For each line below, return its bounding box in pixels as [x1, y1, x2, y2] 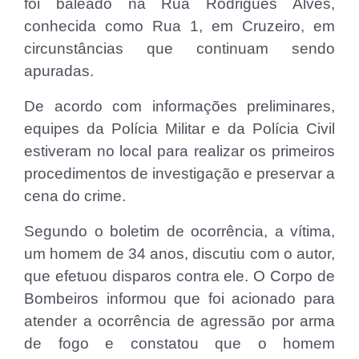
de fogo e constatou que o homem [24, 334, 335, 352]
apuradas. [24, 62, 94, 79]
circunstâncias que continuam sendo [24, 39, 335, 57]
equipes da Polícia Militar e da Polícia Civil [24, 119, 335, 137]
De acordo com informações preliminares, [24, 97, 335, 115]
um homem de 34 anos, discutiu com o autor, [24, 244, 335, 262]
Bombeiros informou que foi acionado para [24, 289, 335, 307]
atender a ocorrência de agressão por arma [24, 312, 335, 329]
